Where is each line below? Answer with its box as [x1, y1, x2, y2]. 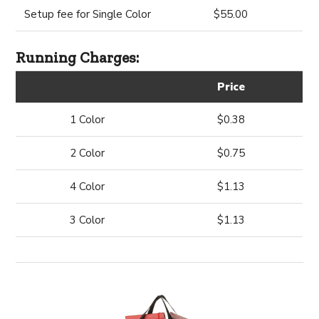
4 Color [70, 179, 105, 194]
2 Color [70, 146, 105, 160]
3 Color [70, 213, 105, 227]
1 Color [70, 113, 105, 127]
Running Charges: [16, 48, 140, 66]
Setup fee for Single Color [23, 7, 151, 21]
